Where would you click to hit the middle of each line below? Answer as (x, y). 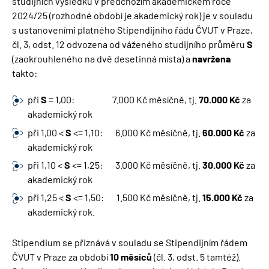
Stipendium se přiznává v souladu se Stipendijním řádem (130, 242)
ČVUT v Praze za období (61, 256)
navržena (211, 59)
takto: (25, 73)
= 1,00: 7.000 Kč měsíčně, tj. (122, 100)
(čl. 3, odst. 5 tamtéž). (196, 256)
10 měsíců (131, 256)
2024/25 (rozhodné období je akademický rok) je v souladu (132, 16)
